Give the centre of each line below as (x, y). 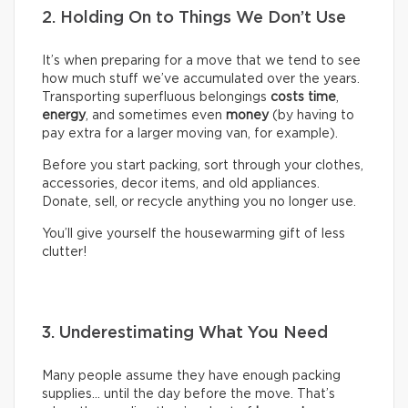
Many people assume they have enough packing (191, 377)
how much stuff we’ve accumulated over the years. (201, 80)
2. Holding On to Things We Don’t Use (194, 19)
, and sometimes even (156, 116)
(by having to (311, 116)
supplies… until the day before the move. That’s (189, 395)
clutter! (64, 253)
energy (64, 116)
